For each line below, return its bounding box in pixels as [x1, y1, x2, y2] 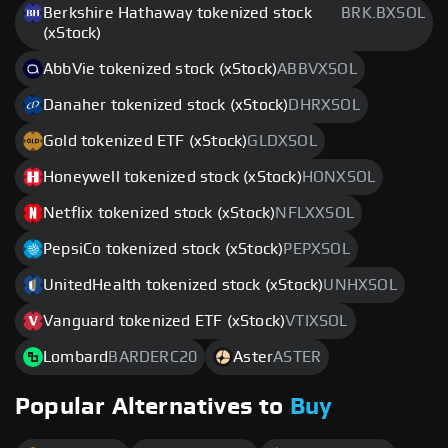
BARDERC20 [108, 349, 198, 365]
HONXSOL [301, 169, 376, 185]
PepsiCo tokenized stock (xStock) [43, 241, 284, 257]
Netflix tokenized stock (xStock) [43, 205, 276, 221]
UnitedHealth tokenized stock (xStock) [43, 277, 324, 293]
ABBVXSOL [277, 61, 357, 77]
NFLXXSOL [275, 205, 355, 221]
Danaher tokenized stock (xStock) [43, 97, 289, 113]
